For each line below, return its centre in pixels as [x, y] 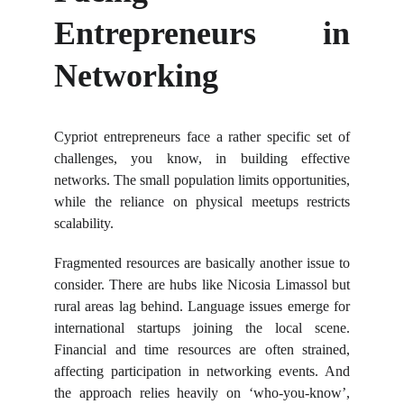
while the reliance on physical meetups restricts [202, 202]
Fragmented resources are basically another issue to [202, 263]
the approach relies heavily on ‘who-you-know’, [202, 393]
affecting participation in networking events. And [202, 371]
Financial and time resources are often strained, [202, 349]
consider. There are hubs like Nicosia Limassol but [202, 285]
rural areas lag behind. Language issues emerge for [202, 306]
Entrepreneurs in [202, 33]
